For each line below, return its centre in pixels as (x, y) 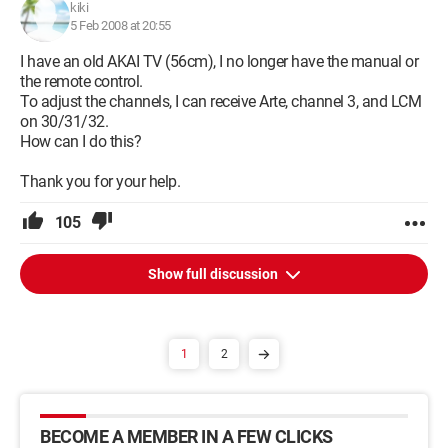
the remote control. (81, 81)
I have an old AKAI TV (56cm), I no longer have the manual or (219, 61)
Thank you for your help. (100, 181)
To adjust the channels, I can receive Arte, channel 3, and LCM (220, 101)
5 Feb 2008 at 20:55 (120, 25)
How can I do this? (80, 141)
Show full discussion (214, 274)
